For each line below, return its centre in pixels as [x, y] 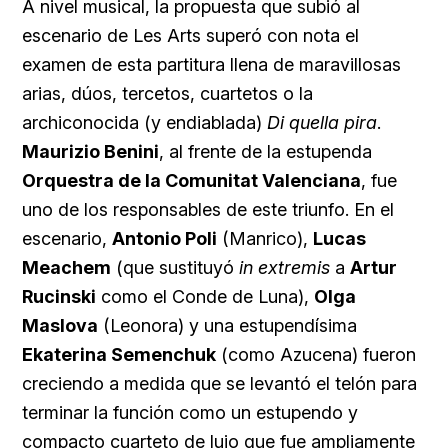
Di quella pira [322, 122]
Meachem [66, 267]
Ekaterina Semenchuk [119, 354]
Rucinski [59, 296]
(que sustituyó [175, 267]
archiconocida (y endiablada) [144, 122]
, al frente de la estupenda [265, 151]
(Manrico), [265, 238]
